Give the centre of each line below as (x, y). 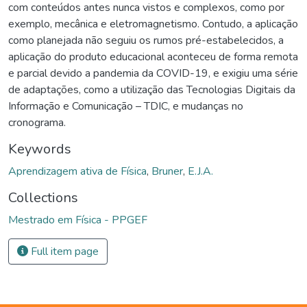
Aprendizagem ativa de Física (77, 172)
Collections (43, 198)
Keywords (40, 149)
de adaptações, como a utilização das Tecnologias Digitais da (152, 90)
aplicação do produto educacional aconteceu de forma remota (153, 57)
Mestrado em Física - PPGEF (78, 220)
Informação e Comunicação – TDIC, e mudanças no (126, 107)
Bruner (167, 172)
